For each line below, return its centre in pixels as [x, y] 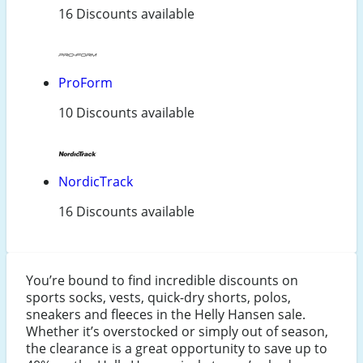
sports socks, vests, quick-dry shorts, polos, [158, 298]
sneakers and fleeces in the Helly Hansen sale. [166, 315]
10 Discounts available [126, 113]
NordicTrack [96, 182]
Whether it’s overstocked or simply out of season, [177, 332]
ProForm [85, 83]
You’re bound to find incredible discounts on [162, 281]
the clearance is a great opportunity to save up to [177, 349]
